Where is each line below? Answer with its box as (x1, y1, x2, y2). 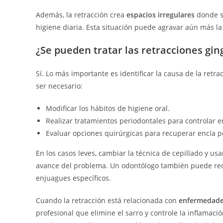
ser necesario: (36, 81, 83, 91)
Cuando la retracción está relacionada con (36, 196, 179, 206)
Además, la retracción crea (36, 10, 126, 20)
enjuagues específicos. (36, 173, 111, 183)
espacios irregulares (126, 10, 195, 20)
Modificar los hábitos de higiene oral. (46, 104, 170, 113)
